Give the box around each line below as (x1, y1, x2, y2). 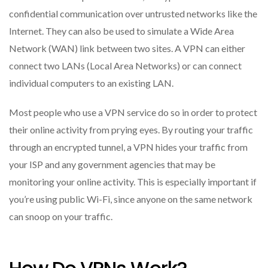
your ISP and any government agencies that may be (9, 159, 215, 170)
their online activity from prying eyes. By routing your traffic (9, 124, 253, 136)
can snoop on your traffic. (9, 211, 112, 223)
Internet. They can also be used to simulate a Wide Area (9, 25, 234, 37)
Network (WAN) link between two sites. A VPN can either (9, 42, 245, 54)
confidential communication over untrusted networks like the (9, 8, 257, 20)
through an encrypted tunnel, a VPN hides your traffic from (9, 141, 248, 153)
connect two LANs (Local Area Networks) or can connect (9, 60, 242, 72)
